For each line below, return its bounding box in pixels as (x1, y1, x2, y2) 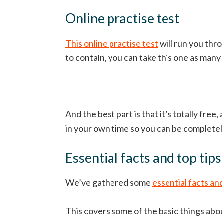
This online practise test (65, 38, 158, 49)
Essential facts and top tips (65, 149, 221, 166)
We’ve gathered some (65, 177, 152, 188)
